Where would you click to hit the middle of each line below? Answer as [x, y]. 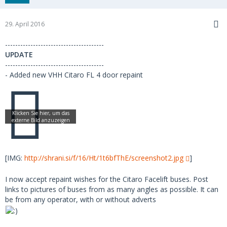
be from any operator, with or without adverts [81, 200]
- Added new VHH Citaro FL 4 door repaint [74, 75]
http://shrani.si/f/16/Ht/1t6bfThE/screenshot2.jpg [104, 158]
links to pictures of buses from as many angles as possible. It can [112, 190]
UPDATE [19, 55]
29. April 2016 [25, 24]
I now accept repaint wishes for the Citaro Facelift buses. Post [107, 179]
